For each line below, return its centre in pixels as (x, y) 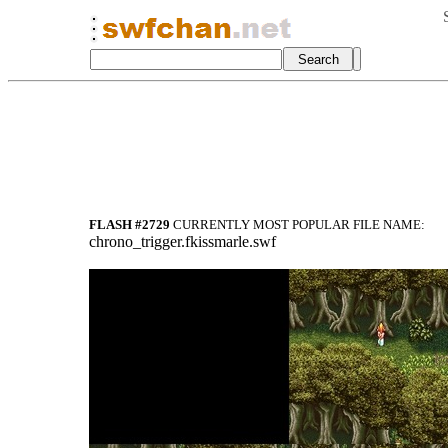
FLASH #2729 (129, 224)
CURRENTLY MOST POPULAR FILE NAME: (297, 224)
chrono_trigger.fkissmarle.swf (182, 241)
